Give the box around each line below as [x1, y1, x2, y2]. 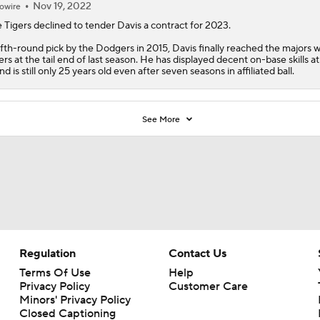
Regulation [19, 246, 76, 261]
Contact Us [168, 246, 226, 261]
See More [142, 114, 183, 125]
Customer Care [168, 279, 248, 294]
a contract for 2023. [141, 19, 231, 32]
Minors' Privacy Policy [19, 292, 131, 307]
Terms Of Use [19, 265, 91, 280]
